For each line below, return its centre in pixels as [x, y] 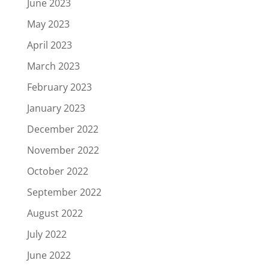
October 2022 [57, 171]
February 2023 [59, 87]
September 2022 [64, 192]
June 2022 [49, 255]
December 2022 [62, 129]
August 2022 [55, 213]
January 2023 [56, 108]
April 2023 [49, 45]
